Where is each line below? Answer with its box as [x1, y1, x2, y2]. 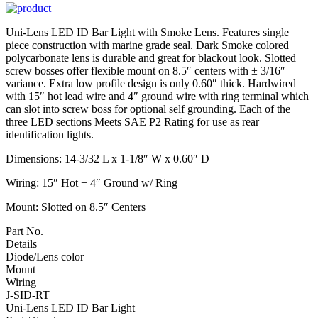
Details [6, 237, 37, 250]
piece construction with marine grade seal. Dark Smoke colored [6, 38, 289, 51]
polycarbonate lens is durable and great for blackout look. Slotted [6, 51, 296, 64]
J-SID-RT [6, 288, 50, 301]
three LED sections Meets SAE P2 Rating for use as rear [6, 115, 259, 128]
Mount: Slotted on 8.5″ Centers [6, 200, 146, 213]
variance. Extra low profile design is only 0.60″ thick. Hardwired [6, 77, 296, 89]
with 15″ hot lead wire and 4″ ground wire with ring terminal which [6, 89, 309, 102]
